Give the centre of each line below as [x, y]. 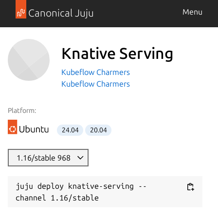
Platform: [22, 110]
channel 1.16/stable [57, 198]
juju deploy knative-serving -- [81, 186]
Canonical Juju [61, 13]
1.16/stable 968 [44, 158]
